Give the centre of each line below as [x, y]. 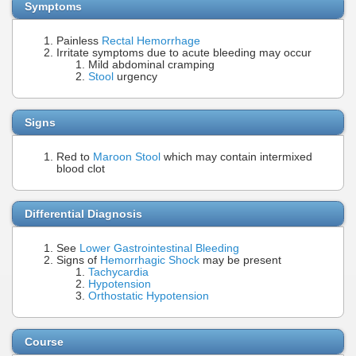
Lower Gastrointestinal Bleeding [159, 249]
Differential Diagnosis [83, 214]
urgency [135, 76]
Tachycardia [118, 273]
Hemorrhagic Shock [150, 261]
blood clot [81, 168]
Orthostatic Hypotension [149, 296]
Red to [75, 157]
